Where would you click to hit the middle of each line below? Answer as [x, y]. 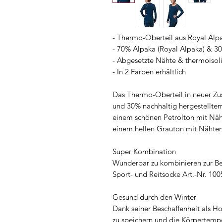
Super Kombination [144, 151]
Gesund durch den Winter [154, 197]
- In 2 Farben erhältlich [149, 72]
